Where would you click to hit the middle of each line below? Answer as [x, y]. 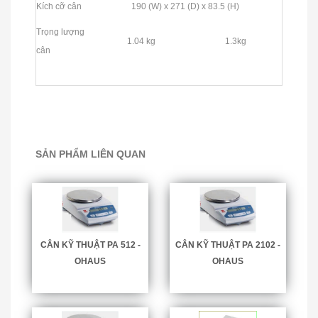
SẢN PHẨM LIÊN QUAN [91, 154]
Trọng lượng [60, 32]
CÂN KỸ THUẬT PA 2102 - [228, 245]
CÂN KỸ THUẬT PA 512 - [90, 245]
